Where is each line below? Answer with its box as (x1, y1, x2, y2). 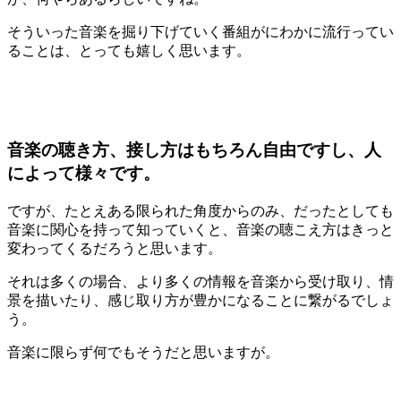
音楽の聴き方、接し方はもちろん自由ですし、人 (7, 140, 381, 159)
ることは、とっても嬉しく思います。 (7, 43, 251, 59)
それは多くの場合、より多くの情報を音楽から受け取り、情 (7, 273, 394, 289)
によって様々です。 (7, 163, 160, 183)
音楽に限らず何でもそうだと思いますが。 (7, 344, 279, 360)
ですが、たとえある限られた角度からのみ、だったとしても (7, 202, 394, 218)
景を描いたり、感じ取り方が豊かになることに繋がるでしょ (7, 292, 394, 308)
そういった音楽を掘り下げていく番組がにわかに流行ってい (7, 24, 394, 40)
